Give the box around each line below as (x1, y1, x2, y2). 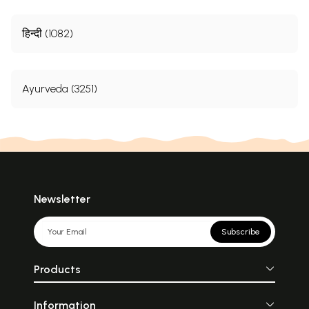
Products (33, 263, 81, 277)
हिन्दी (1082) (22, 26, 73, 40)
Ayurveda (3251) (22, 81, 97, 95)
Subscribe (221, 227, 261, 237)
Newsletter (33, 192, 90, 206)
